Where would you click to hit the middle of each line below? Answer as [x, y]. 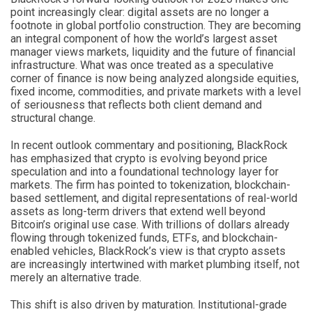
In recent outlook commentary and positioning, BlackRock [149, 145]
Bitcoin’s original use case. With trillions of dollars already [150, 224]
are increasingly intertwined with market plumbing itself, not [155, 264]
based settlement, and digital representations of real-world [154, 198]
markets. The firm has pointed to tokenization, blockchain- [150, 185]
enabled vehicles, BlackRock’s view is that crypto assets [148, 251]
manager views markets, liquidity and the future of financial [153, 52]
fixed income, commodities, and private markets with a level [156, 91]
